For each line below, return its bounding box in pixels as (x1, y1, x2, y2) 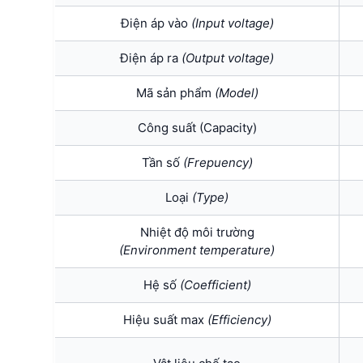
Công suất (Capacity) (137, 119, 257, 135)
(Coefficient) (179, 276, 251, 293)
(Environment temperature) (119, 241, 275, 258)
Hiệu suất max (122, 311, 207, 327)
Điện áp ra (120, 49, 181, 66)
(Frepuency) (182, 154, 253, 170)
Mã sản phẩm (135, 84, 215, 100)
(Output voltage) (181, 49, 274, 66)
